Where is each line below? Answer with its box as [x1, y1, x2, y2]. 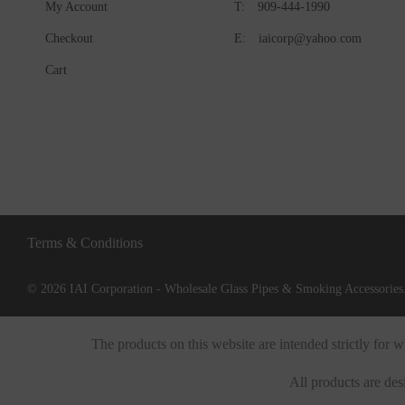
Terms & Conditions [27, 235, 143, 250]
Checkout [45, 32, 93, 45]
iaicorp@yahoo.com [259, 32, 362, 45]
